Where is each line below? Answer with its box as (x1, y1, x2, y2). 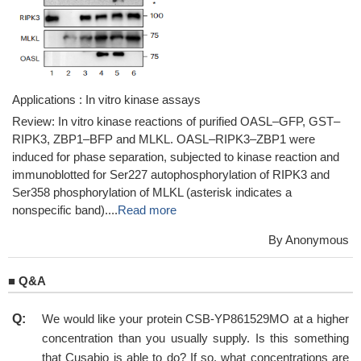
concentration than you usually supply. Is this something (42, 331, 349, 345)
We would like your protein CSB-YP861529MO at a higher (42, 312, 349, 326)
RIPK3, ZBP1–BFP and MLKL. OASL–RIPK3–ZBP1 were (12, 132, 315, 146)
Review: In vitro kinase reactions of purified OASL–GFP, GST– (12, 114, 340, 128)
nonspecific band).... (12, 203, 118, 217)
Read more (118, 203, 176, 217)
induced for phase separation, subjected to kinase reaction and (12, 150, 339, 164)
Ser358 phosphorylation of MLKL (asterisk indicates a (12, 185, 292, 199)
